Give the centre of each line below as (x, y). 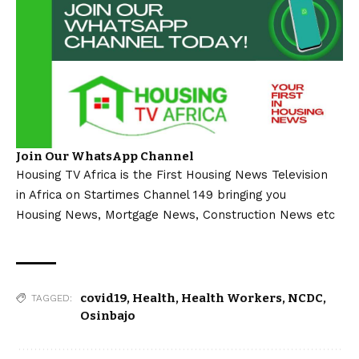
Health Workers (232, 298)
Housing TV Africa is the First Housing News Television (172, 174)
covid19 (103, 298)
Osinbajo (108, 315)
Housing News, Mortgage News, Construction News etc (175, 214)
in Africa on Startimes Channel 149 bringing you (151, 194)
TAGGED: (52, 298)
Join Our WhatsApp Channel (105, 156)
